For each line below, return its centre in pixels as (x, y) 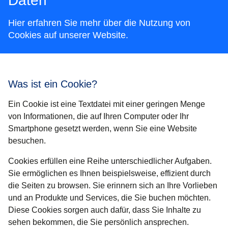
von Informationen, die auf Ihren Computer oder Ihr (98, 117)
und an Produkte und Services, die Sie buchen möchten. (109, 198)
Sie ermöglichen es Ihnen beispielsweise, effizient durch (109, 174)
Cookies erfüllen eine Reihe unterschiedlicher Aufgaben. (110, 161)
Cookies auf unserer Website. (68, 35)
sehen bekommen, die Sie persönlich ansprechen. (98, 222)
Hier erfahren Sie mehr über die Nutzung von (99, 23)
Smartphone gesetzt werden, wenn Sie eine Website (103, 129)
